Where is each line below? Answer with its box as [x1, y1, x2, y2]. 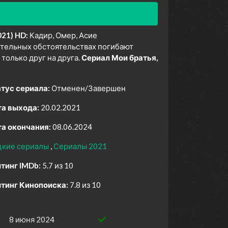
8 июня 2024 [9, 215, 54, 224]
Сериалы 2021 [53, 141, 107, 151]
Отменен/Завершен [51, 83, 126, 93]
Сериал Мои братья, [81, 53, 158, 63]
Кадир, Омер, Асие [28, 31, 97, 40]
